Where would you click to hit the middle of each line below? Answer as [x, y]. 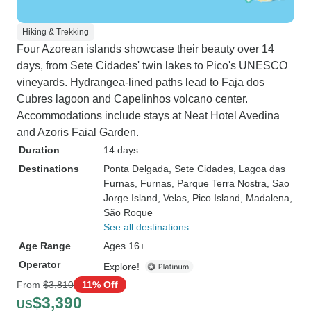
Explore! [121, 267]
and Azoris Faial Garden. [78, 132]
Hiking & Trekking [56, 32]
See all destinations [146, 227]
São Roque [128, 212]
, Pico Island [213, 198]
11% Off [100, 284]
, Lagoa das [259, 169]
